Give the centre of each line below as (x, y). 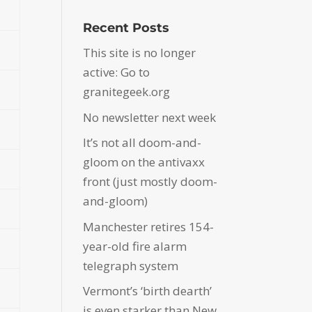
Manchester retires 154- (149, 226)
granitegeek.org (127, 92)
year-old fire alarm (135, 246)
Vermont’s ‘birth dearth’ (148, 291)
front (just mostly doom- (150, 182)
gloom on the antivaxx (144, 162)
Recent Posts (126, 28)
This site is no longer (140, 53)
